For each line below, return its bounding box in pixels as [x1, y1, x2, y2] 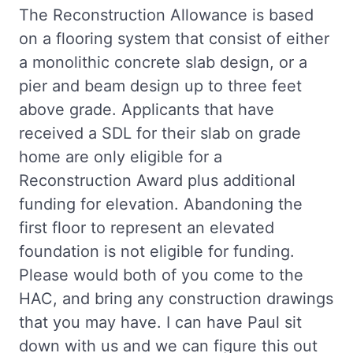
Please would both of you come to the [19, 265, 303, 284]
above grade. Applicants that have [19, 99, 274, 119]
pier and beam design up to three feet [19, 76, 302, 95]
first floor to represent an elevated [19, 217, 274, 237]
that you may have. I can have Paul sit [19, 312, 302, 332]
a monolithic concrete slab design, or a [19, 52, 307, 72]
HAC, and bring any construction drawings [19, 288, 333, 308]
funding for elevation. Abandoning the [19, 194, 303, 214]
